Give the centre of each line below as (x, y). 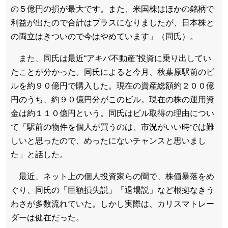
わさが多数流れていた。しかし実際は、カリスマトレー (112, 204)
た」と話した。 (39, 155)
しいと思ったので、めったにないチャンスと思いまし (108, 141)
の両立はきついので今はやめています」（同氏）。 (104, 37)
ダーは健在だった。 (47, 218)
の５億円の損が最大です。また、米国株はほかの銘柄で (112, 9)
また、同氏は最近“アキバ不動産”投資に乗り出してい (111, 59)
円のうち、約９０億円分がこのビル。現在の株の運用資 (112, 100)
